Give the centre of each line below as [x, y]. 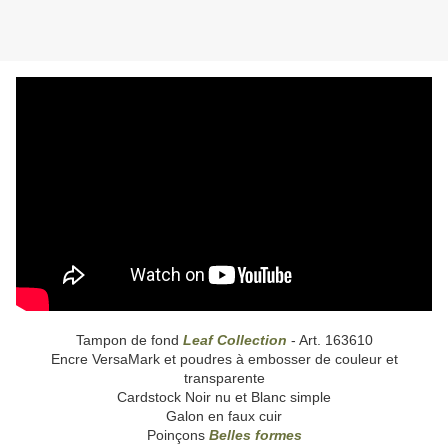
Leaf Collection [234, 340]
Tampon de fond [129, 340]
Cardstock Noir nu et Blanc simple [224, 397]
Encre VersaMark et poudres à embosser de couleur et [224, 359]
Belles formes [255, 435]
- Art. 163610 [329, 340]
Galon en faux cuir [224, 416]
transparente [224, 378]
